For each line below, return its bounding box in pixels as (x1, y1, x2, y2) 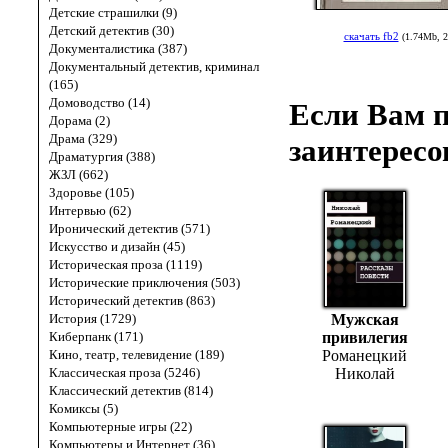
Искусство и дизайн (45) (49, 239, 185, 254)
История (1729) (49, 311, 136, 326)
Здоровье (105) (49, 185, 134, 200)
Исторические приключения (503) (49, 275, 240, 290)
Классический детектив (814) (49, 383, 213, 398)
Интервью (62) (49, 203, 131, 218)
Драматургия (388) (49, 149, 155, 164)
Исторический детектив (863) (49, 293, 215, 308)
